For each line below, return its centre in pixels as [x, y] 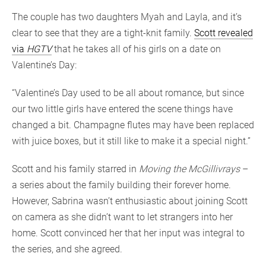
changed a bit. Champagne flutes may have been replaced [133, 125]
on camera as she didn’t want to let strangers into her [122, 217]
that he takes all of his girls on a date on [136, 49]
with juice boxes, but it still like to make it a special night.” [131, 141]
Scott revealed [224, 33]
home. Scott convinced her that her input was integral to [128, 233]
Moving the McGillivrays [189, 169]
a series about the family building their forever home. [121, 185]
